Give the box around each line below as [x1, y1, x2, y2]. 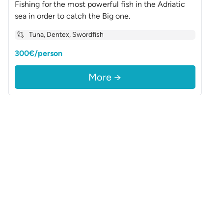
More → [88, 71, 122, 83]
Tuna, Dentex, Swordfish [29, 30, 104, 39]
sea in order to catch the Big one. [15, 11, 131, 21]
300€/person [15, 49, 63, 58]
